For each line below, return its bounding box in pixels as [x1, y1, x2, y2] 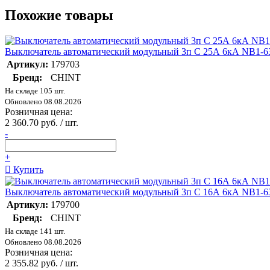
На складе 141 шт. [5, 226, 65, 236]
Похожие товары [5, 7, 113, 23]
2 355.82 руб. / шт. [5, 257, 78, 268]
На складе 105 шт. [5, 86, 65, 95]
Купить [11, 164, 43, 175]
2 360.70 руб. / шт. [5, 117, 78, 128]
